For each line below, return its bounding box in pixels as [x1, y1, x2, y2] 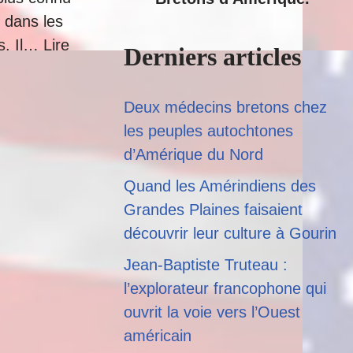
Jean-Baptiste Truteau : [124, 256, 288, 273]
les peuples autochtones [124, 122, 293, 139]
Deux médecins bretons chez [124, 98, 327, 116]
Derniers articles [124, 43, 301, 71]
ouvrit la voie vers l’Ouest [124, 303, 300, 321]
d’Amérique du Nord [124, 146, 263, 163]
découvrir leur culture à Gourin [124, 225, 336, 242]
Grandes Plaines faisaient [124, 201, 303, 218]
